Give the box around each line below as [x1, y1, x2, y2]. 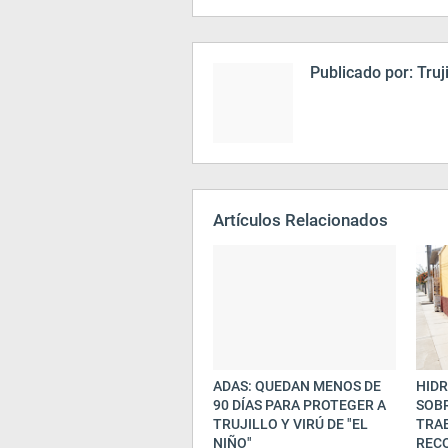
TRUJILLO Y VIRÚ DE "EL [213, 416, 368, 432]
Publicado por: [310, 63, 413, 82]
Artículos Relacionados [213, 210, 388, 230]
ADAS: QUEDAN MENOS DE [213, 378, 381, 394]
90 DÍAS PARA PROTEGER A [213, 397, 386, 413]
